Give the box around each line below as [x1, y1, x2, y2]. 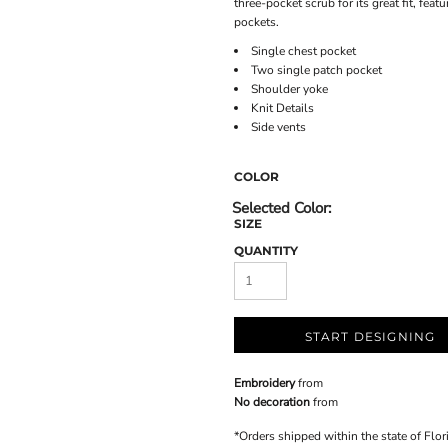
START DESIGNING [304, 328, 436, 344]
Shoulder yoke [251, 81, 328, 97]
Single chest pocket [251, 43, 356, 59]
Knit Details [251, 100, 314, 116]
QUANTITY [234, 243, 298, 259]
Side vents [251, 119, 306, 135]
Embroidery [234, 375, 295, 392]
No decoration [234, 394, 310, 411]
